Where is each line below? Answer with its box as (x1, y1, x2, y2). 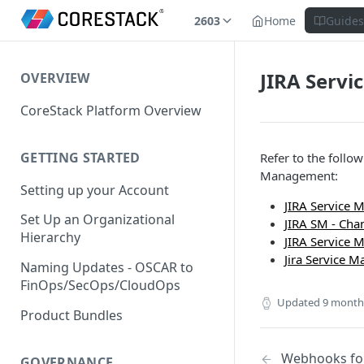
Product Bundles (20, 305, 123, 324)
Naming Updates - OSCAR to (20, 258, 193, 277)
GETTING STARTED (20, 148, 141, 167)
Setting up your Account (20, 180, 169, 199)
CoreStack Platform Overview (20, 101, 201, 119)
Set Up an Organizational (20, 210, 175, 229)
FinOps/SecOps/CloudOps (20, 276, 180, 295)
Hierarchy (20, 228, 80, 247)
